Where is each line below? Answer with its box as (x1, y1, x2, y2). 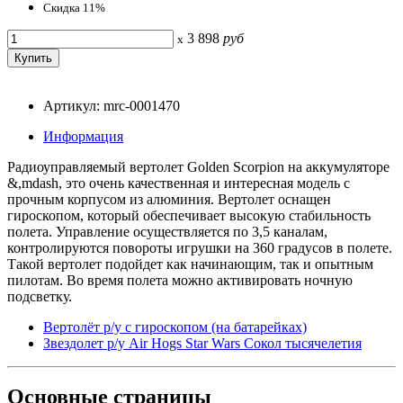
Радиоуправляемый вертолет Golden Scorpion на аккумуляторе (7, 158, 390, 175)
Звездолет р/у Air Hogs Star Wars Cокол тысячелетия (43, 335, 362, 351)
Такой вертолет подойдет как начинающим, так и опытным (7, 255, 373, 272)
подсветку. (7, 288, 72, 304)
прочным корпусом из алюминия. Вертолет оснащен (7, 191, 331, 207)
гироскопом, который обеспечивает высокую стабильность (7, 207, 371, 223)
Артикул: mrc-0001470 (43, 97, 180, 113)
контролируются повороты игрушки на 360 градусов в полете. (7, 239, 392, 255)
